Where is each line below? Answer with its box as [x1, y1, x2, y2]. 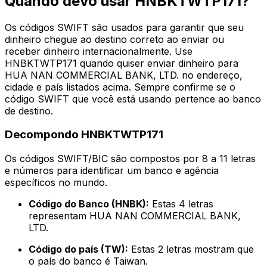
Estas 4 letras [149, 198, 213, 210]
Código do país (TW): [29, 243, 128, 256]
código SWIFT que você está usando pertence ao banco [5, 92, 261, 105]
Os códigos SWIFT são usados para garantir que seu [5, 21, 244, 33]
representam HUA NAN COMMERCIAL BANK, [29, 210, 241, 222]
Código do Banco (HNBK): [29, 198, 149, 210]
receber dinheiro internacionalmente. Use [5, 45, 193, 57]
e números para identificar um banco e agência [5, 164, 219, 177]
